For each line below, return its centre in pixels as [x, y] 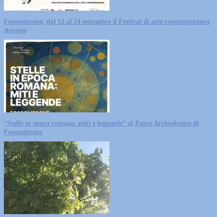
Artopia [15, 30]
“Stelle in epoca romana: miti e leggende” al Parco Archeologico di [101, 123]
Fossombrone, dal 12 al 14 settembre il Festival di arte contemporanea [107, 21]
